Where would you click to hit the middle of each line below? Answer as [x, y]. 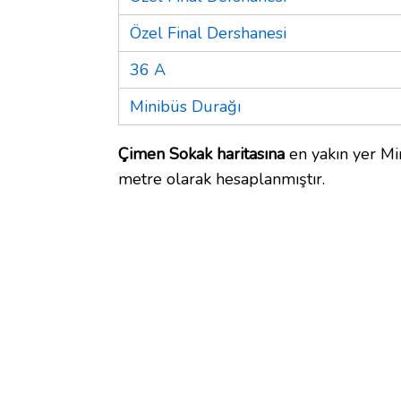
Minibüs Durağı [185, 106]
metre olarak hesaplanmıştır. [222, 179]
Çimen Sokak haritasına [201, 154]
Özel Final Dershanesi [208, 33]
